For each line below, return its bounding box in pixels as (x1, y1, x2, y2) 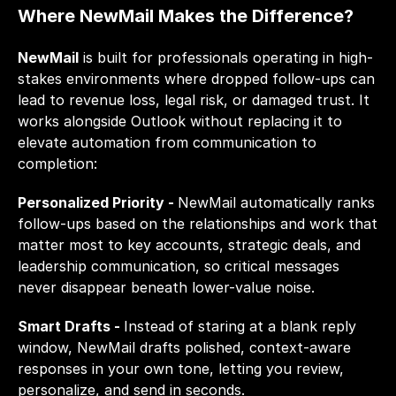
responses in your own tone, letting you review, (18, 360, 344, 377)
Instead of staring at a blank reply (124, 317, 356, 335)
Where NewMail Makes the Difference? (18, 5, 354, 27)
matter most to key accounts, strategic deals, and (18, 236, 361, 254)
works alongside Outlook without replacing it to (18, 112, 342, 130)
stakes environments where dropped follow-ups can (18, 70, 375, 88)
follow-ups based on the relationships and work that (18, 215, 377, 232)
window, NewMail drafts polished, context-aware (18, 339, 351, 356)
